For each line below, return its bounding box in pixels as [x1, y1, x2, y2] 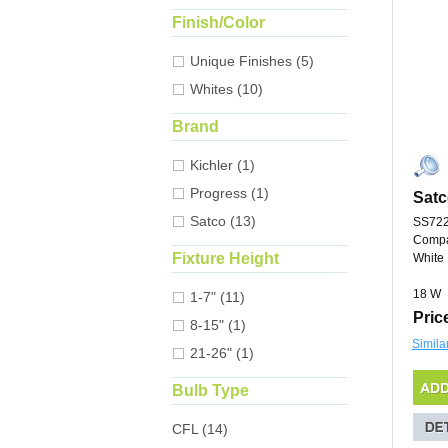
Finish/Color [172, 14, 265, 32]
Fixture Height [172, 250, 279, 268]
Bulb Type [172, 382, 249, 400]
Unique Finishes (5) [190, 53, 314, 70]
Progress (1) [190, 185, 269, 202]
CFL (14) [172, 421, 228, 438]
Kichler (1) [190, 157, 255, 174]
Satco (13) [190, 213, 256, 230]
